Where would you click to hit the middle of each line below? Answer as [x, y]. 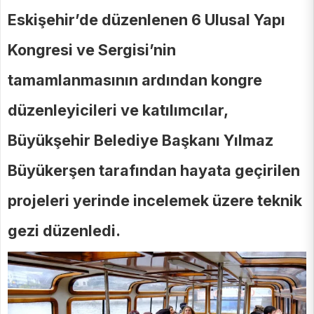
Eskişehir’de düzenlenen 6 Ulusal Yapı [146, 20]
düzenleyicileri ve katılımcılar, [118, 110]
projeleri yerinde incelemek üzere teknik [155, 201]
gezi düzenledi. [64, 231]
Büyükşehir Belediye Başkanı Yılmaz [141, 141]
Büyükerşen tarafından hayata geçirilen [154, 171]
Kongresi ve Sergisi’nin [92, 50]
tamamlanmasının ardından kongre [135, 80]
